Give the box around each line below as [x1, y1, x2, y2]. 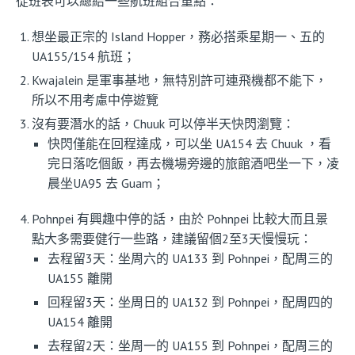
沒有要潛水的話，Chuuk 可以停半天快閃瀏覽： [32, 116, 295, 132]
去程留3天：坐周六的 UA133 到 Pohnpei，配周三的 [48, 250, 333, 267]
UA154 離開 [48, 314, 113, 330]
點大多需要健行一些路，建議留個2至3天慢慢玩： [32, 231, 312, 247]
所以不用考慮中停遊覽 [32, 92, 158, 109]
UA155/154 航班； [32, 48, 136, 65]
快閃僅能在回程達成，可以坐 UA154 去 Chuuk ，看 [48, 136, 331, 152]
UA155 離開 [48, 270, 113, 287]
